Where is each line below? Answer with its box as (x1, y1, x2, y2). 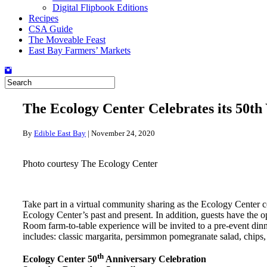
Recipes (29, 13, 58, 23)
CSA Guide (29, 24, 73, 34)
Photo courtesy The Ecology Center (23, 158, 157, 169)
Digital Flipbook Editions (52, 2, 148, 13)
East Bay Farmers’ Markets (29, 45, 131, 55)
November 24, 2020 (91, 128, 155, 138)
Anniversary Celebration (104, 254, 206, 265)
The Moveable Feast (29, 35, 105, 45)
